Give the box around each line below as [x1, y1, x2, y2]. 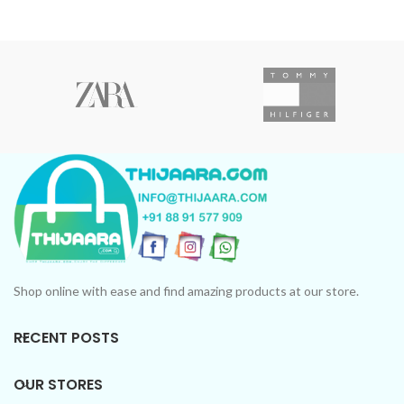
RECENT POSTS [14, 327, 119, 348]
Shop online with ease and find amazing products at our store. [14, 283, 359, 298]
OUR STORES [14, 374, 103, 395]
